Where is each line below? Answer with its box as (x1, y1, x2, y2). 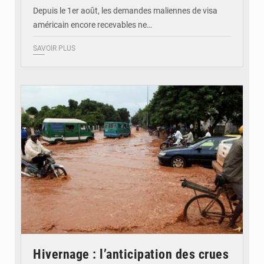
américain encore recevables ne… (33, 20, 152, 30)
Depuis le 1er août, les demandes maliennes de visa (33, 6, 217, 16)
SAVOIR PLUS (33, 44, 75, 53)
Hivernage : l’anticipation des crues (33, 247, 229, 262)
